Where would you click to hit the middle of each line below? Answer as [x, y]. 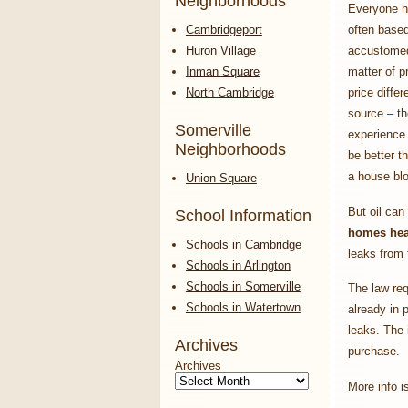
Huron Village [220, 50]
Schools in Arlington [238, 265]
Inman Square [222, 71]
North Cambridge [229, 92]
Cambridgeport [224, 29]
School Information [243, 215]
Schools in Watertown [243, 307]
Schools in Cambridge [243, 244]
